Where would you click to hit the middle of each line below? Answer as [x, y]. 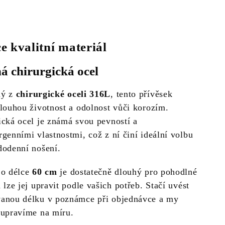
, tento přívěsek [142, 94]
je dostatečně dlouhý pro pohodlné [127, 172]
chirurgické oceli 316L [63, 94]
